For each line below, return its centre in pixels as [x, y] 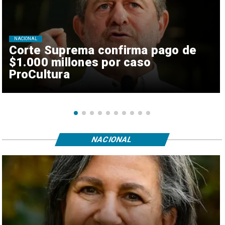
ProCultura [39, 75]
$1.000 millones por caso [80, 63]
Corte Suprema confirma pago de [103, 50]
